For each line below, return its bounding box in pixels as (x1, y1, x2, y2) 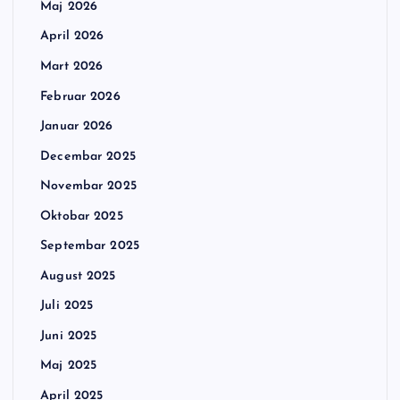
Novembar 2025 (40, 179, 137, 194)
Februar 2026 (40, 89, 121, 104)
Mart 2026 (40, 59, 104, 73)
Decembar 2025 (40, 149, 136, 163)
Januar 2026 (40, 120, 113, 134)
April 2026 (40, 29, 104, 44)
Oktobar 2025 (40, 209, 123, 223)
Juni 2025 (40, 329, 97, 343)
